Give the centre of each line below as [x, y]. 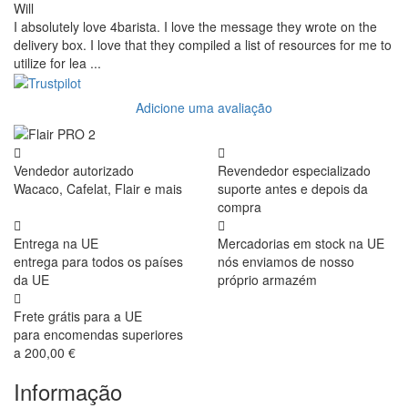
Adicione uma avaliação [204, 108]
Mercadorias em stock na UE [301, 244]
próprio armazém [267, 280]
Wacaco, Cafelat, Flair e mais [98, 189]
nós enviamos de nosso [286, 262]
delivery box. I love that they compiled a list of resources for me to [203, 44]
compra [240, 207]
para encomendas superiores [98, 335]
